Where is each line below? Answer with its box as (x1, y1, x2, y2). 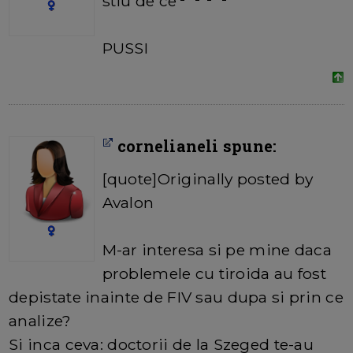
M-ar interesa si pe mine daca (102, 240, 332, 260)
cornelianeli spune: (113, 136, 277, 157)
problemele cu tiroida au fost (102, 264, 326, 284)
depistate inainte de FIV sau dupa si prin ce (9, 288, 344, 307)
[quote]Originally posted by (102, 169, 314, 189)
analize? (9, 311, 72, 331)
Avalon (102, 193, 154, 213)
